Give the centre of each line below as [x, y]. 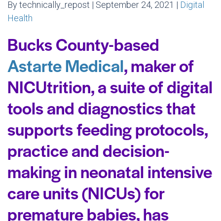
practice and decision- [89, 150]
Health [20, 18]
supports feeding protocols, [108, 129]
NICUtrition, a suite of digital [110, 86]
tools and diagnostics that [102, 108]
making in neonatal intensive [110, 171]
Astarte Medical [66, 65]
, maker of [159, 65]
